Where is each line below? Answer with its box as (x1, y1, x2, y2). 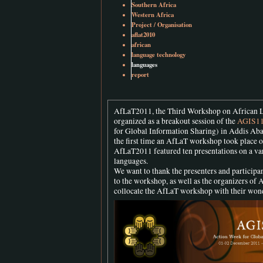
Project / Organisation (131, 19, 192, 29)
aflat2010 (131, 29, 155, 39)
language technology (131, 49, 186, 59)
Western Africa (131, 9, 174, 19)
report (131, 69, 149, 79)
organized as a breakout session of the (114, 116, 237, 127)
